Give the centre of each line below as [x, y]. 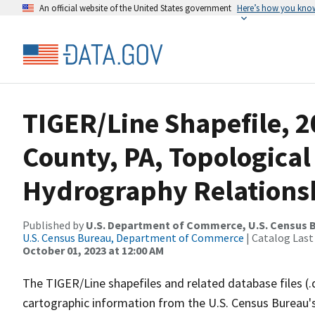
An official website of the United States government [135, 8]
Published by [54, 225]
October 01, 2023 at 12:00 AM [93, 250]
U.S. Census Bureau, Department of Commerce [133, 238]
